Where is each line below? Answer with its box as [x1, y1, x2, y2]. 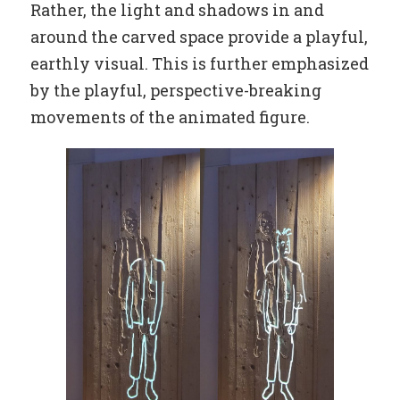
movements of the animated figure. [29, 106, 310, 129]
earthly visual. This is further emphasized [29, 53, 369, 75]
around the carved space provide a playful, [29, 26, 368, 48]
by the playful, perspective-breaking [29, 79, 321, 102]
